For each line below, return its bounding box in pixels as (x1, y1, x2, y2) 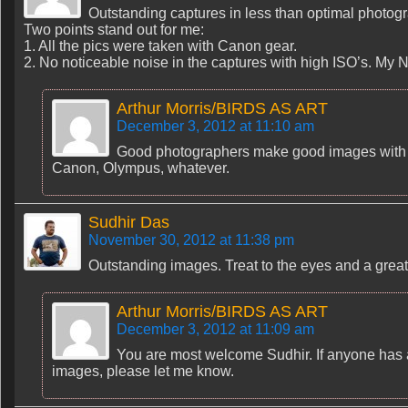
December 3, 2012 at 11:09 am (117, 321, 314, 337)
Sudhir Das (88, 213, 169, 231)
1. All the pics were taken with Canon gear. (24, 38, 297, 54)
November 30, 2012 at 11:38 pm (88, 232, 294, 248)
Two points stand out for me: (24, 22, 204, 37)
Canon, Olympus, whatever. (52, 160, 229, 176)
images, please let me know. (52, 363, 234, 379)
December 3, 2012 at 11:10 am (117, 118, 314, 134)
